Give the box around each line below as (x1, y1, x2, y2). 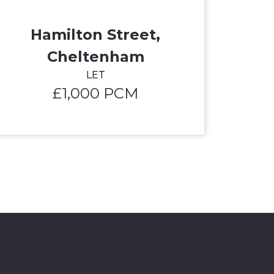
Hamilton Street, (31, 25, 160, 43)
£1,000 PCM (53, 84, 138, 102)
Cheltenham (46, 47, 144, 65)
